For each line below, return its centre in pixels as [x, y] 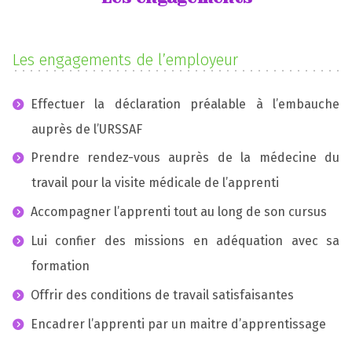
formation [60, 266]
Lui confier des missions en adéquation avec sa [185, 241]
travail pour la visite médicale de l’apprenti [157, 183]
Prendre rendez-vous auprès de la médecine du [185, 158]
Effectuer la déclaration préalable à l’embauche [185, 104]
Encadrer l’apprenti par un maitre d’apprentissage [178, 324]
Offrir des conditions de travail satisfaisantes [162, 295]
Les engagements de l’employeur [125, 59]
